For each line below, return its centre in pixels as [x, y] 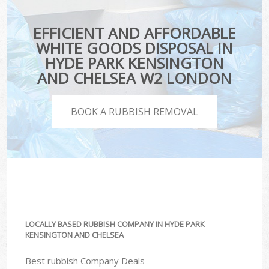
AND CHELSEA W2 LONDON [134, 78]
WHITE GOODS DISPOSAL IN [134, 48]
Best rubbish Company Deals [85, 260]
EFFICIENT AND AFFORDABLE [134, 33]
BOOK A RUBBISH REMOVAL [134, 111]
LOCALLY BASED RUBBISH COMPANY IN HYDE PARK [115, 224]
